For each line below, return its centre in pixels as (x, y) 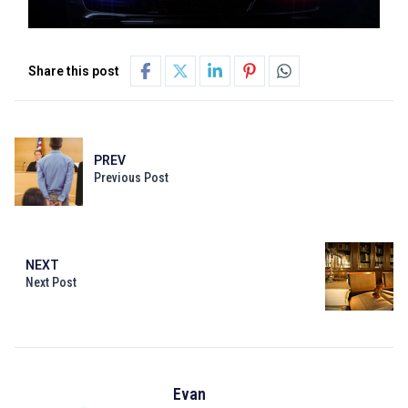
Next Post (51, 282)
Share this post (74, 71)
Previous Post (131, 177)
